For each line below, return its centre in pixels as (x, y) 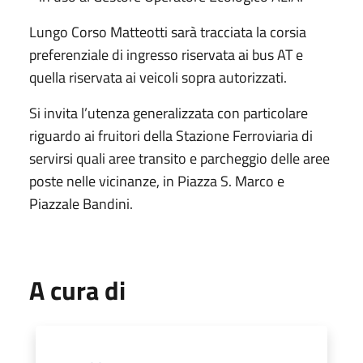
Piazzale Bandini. (83, 203)
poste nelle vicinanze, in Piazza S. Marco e (157, 181)
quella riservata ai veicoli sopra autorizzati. (158, 77)
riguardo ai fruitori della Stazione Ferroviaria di (171, 135)
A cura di (77, 290)
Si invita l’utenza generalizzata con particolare (169, 113)
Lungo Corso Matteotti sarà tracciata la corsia (168, 32)
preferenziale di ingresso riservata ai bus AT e (166, 54)
